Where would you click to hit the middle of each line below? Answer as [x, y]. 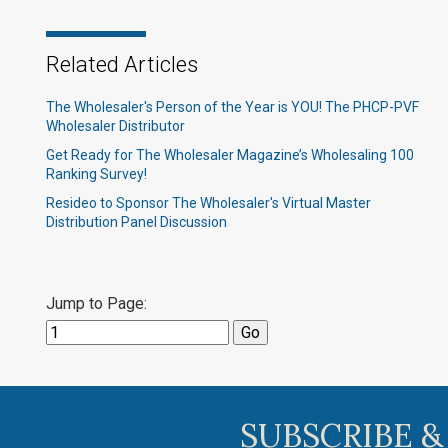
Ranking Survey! [96, 174]
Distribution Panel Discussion [136, 222]
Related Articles [122, 64]
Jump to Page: [96, 303]
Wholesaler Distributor [115, 126]
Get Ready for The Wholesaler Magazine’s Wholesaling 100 [230, 155]
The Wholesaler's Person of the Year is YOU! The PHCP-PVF [232, 107]
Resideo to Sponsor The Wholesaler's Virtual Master [208, 203]
